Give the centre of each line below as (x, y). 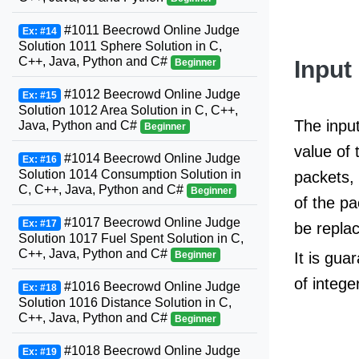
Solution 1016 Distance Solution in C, (125, 303)
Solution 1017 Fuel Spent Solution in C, (131, 238)
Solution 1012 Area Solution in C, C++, (128, 110)
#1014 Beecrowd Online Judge (150, 158)
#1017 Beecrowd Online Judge (150, 222)
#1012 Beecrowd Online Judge (150, 94)
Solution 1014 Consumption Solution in (130, 174)
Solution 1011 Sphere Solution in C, (120, 46)
